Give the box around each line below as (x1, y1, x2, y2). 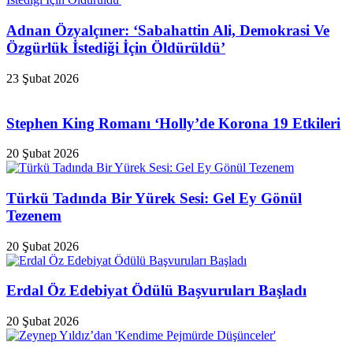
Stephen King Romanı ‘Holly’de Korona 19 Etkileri (6, 114, 340, 132)
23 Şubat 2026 (6, 71, 79, 85)
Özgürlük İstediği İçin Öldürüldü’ (6, 39, 225, 57)
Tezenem (6, 206, 61, 224)
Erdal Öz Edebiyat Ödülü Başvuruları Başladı (6, 282, 307, 299)
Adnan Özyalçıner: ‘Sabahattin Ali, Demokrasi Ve (6, 22, 329, 39)
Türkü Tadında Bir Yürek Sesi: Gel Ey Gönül (6, 189, 302, 206)
